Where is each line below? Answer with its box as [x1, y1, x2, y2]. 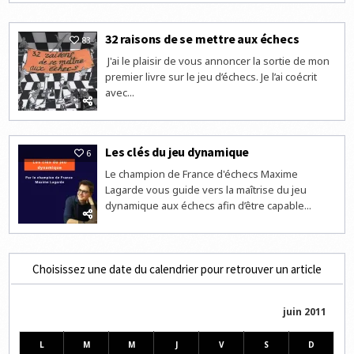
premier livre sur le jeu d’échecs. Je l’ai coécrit [105, 70, 318, 85]
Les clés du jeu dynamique [105, 144, 250, 160]
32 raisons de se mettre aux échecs [105, 31, 299, 47]
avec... [105, 85, 135, 100]
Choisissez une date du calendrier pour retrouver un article [32, 262, 322, 277]
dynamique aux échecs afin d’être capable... [105, 198, 312, 213]
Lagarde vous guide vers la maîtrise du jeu [105, 183, 307, 198]
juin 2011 [283, 305, 327, 319]
